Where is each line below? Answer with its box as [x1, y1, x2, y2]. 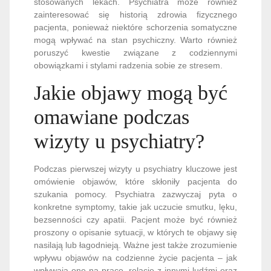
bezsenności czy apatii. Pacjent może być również [34, 215, 237, 224]
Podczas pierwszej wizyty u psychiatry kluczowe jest [34, 164, 237, 174]
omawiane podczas [34, 106, 189, 128]
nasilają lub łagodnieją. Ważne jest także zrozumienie [34, 240, 237, 250]
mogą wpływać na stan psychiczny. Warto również [34, 35, 237, 45]
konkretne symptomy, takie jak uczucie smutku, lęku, [34, 202, 237, 212]
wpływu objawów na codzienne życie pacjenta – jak [34, 253, 237, 263]
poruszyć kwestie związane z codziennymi [34, 48, 237, 57]
